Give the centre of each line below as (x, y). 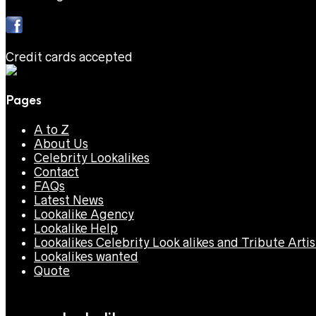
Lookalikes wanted (86, 257)
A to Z (51, 130)
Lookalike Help (76, 229)
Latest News (69, 201)
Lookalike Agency (84, 215)
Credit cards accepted (69, 57)
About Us (61, 144)
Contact (56, 172)
